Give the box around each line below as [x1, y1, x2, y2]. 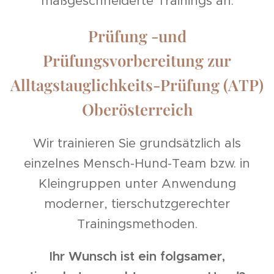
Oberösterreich [81, 98, 193, 120]
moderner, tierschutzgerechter [44, 196, 230, 212]
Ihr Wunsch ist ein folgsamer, [49, 248, 225, 265]
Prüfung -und [87, 25, 187, 46]
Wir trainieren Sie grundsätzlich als [33, 135, 241, 152]
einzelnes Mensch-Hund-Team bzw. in [24, 155, 250, 172]
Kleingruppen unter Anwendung [38, 176, 236, 192]
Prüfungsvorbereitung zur [43, 50, 231, 71]
